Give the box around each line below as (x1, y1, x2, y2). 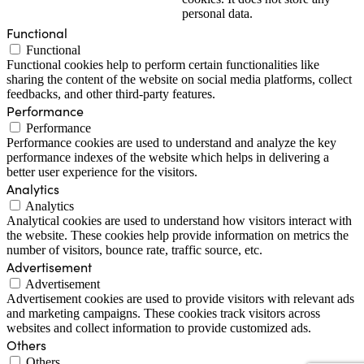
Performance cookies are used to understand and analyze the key (6, 136, 336, 150)
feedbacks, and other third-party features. (6, 87, 215, 102)
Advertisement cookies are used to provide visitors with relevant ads (6, 292, 354, 306)
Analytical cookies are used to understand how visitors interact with (6, 214, 352, 228)
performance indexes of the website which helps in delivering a (6, 150, 329, 165)
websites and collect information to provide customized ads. (6, 321, 311, 336)
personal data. (182, 6, 253, 21)
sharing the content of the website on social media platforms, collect (6, 72, 352, 87)
